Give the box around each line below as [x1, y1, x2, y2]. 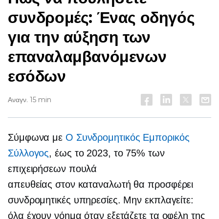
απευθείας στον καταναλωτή [8, 179, 131, 190]
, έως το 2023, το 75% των [49, 148, 165, 158]
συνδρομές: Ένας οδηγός [8, 8, 195, 27]
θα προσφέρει [131, 179, 194, 190]
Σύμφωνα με [8, 132, 66, 143]
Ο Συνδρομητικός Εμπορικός [65, 132, 190, 143]
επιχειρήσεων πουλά [8, 163, 97, 174]
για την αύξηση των [8, 27, 151, 46]
